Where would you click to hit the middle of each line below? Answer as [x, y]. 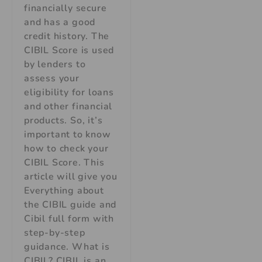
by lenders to [55, 64]
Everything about [64, 190]
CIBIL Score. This [64, 162]
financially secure [65, 8]
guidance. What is [67, 247]
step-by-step [55, 232]
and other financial [68, 106]
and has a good [60, 22]
